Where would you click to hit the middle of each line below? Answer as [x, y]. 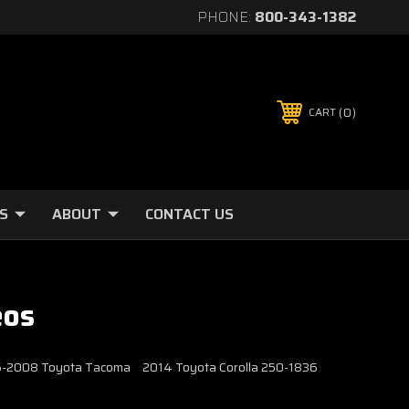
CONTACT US [189, 214]
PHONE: [226, 17]
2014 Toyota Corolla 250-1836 [230, 367]
